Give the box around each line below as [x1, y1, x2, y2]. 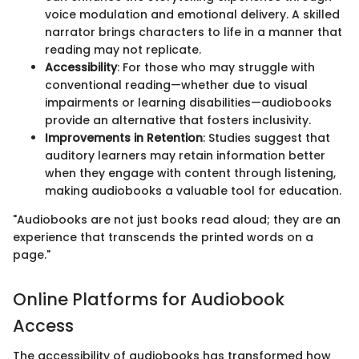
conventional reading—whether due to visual [45, 76, 308, 93]
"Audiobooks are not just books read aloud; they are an [13, 211, 341, 228]
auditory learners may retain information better [45, 147, 325, 163]
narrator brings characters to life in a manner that [45, 23, 342, 40]
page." [13, 246, 50, 263]
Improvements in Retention [45, 129, 203, 146]
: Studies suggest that [203, 129, 330, 146]
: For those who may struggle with [117, 58, 315, 75]
